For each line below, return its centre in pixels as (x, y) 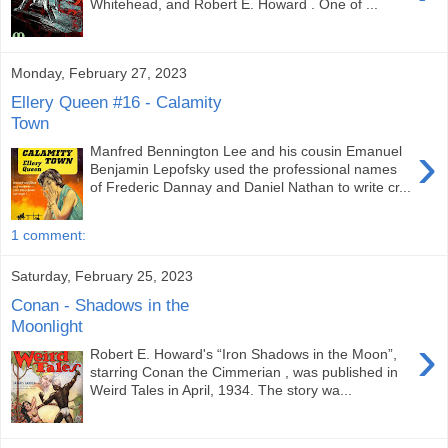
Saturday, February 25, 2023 (102, 275)
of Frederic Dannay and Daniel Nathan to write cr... (251, 187)
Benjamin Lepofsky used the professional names (244, 169)
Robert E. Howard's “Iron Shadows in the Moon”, (244, 354)
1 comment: (48, 234)
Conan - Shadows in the (100, 304)
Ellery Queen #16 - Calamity (116, 101)
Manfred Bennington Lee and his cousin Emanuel (246, 151)
